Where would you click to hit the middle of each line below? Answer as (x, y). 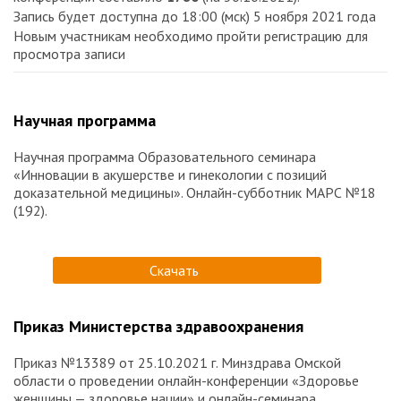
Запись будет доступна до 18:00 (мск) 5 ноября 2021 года (195, 17)
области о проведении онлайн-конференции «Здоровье (186, 381)
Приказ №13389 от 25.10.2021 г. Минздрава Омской (177, 363)
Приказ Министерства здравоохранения (158, 327)
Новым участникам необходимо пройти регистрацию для (191, 36)
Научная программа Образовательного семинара (165, 157)
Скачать (174, 271)
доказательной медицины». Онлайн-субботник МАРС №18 (195, 193)
